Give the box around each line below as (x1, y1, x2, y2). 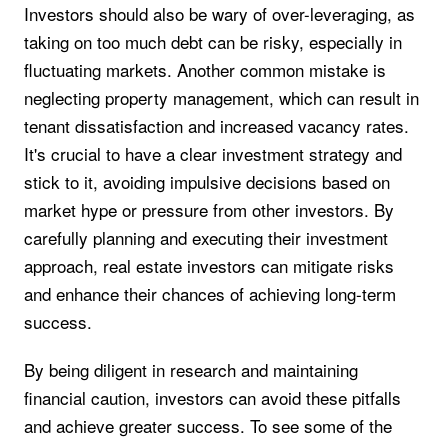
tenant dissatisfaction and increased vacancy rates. (24, 112, 409, 138)
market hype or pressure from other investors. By (24, 196, 394, 222)
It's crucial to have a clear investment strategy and (24, 140, 402, 166)
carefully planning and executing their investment (24, 224, 388, 250)
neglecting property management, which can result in (24, 84, 419, 110)
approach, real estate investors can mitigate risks (24, 252, 394, 278)
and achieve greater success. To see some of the (24, 413, 392, 439)
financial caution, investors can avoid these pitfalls (24, 385, 401, 411)
